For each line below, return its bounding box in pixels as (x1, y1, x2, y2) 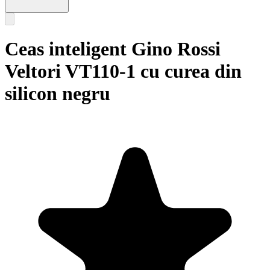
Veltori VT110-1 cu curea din (5, 60, 242, 83)
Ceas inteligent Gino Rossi (5, 38, 221, 60)
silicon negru (5, 83, 110, 105)
